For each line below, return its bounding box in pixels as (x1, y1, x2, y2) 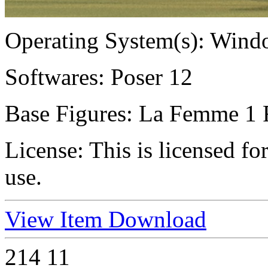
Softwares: (5, 64, 105, 90)
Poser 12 (105, 64, 193, 90)
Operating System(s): (5, 28, 205, 54)
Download (108, 206, 206, 233)
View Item (5, 206, 108, 233)
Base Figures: (5, 100, 133, 127)
